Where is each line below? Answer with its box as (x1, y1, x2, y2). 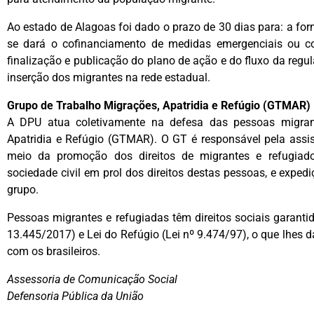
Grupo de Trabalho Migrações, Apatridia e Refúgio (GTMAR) (7, 99, 310, 112)
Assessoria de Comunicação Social (7, 273, 177, 286)
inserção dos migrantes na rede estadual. (7, 71, 210, 84)
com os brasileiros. (7, 245, 100, 258)
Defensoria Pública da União (7, 289, 144, 303)
